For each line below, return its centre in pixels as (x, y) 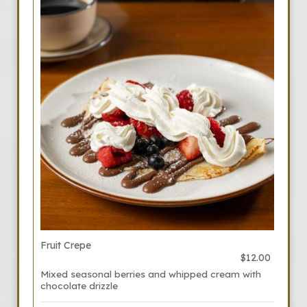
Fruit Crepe (66, 245)
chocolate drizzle (79, 285)
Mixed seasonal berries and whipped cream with (151, 274)
